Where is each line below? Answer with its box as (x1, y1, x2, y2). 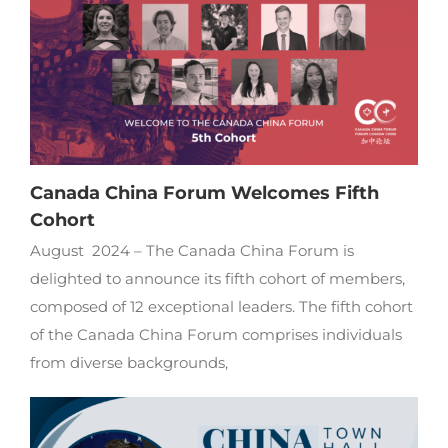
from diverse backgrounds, (29, 353, 228, 373)
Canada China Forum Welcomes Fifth (29, 182, 379, 205)
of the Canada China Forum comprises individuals (29, 325, 402, 345)
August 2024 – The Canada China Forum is (29, 241, 354, 261)
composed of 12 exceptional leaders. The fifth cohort (29, 297, 413, 317)
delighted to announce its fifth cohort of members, (29, 269, 405, 289)
